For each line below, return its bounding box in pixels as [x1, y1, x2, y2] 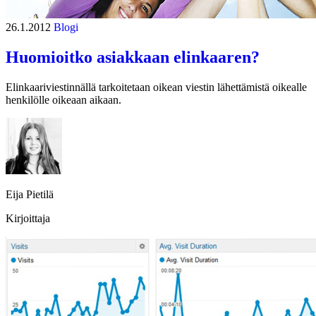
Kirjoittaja [6, 212, 50, 224]
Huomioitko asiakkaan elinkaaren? [6, 47, 260, 66]
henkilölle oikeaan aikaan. [6, 93, 121, 106]
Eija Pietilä [6, 188, 54, 200]
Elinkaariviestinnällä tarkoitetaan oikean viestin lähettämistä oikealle [6, 80, 307, 93]
